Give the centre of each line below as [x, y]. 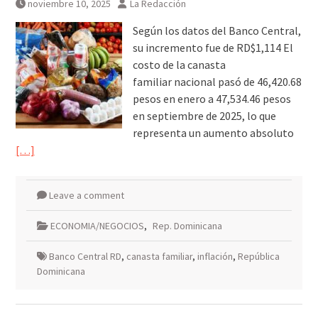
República [258, 257]
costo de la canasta [179, 65]
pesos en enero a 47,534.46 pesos [212, 99]
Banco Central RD [85, 257]
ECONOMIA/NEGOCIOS [97, 226]
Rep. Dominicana [187, 226]
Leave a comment [86, 196]
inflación [215, 257]
